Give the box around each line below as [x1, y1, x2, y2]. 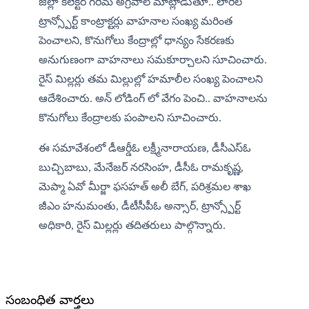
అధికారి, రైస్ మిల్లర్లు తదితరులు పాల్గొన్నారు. [39, 219, 226, 232]
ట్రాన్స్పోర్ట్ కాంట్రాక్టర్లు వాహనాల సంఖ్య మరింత [39, 15, 232, 28]
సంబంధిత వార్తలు [6, 292, 94, 308]
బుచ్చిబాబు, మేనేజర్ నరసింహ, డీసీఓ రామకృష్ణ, [39, 161, 243, 174]
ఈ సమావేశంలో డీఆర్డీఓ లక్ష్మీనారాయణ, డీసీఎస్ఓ [39, 142, 251, 154]
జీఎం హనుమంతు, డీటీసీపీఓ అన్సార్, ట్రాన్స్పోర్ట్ [39, 200, 241, 212]
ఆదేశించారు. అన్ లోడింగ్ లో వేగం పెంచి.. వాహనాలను [39, 92, 268, 105]
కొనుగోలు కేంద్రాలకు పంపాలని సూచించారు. [39, 112, 221, 124]
